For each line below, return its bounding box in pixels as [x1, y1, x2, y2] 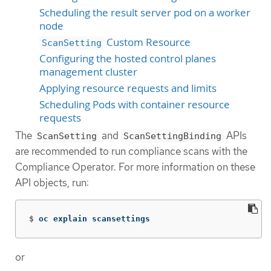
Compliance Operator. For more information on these [15, 160, 255, 174]
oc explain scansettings [39, 214, 150, 223]
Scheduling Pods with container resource [39, 97, 230, 111]
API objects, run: [15, 175, 89, 189]
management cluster [39, 65, 137, 79]
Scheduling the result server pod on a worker [39, 5, 250, 19]
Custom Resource [104, 35, 191, 49]
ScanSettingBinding [123, 130, 221, 142]
